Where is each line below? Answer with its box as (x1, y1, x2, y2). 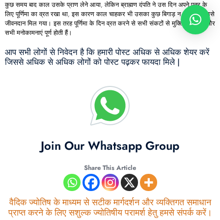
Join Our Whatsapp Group (41, 137, 179, 154)
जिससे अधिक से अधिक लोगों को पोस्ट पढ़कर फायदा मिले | (5, 56, 180, 67)
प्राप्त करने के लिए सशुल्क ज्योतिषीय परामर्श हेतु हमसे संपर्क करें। (8, 207, 212, 218)
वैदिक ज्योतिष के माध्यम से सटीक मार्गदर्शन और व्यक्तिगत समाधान (9, 196, 211, 208)
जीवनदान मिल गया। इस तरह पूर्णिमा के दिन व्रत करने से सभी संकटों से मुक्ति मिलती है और (5, 18, 215, 28)
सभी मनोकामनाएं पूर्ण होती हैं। (5, 27, 72, 37)
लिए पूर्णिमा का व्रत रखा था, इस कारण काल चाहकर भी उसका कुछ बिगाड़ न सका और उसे (5, 9, 215, 19)
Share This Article (84, 163, 136, 172)
